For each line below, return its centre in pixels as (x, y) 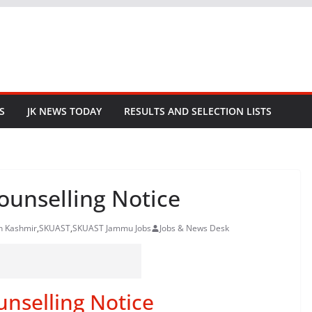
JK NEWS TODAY (64, 111)
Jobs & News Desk (194, 228)
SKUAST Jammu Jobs (112, 228)
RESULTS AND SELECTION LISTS (198, 111)
